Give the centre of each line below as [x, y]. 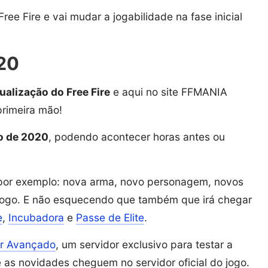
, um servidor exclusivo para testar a [144, 244]
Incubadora [36, 217]
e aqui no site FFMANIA [169, 92]
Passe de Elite [110, 217]
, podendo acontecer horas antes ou [137, 136]
